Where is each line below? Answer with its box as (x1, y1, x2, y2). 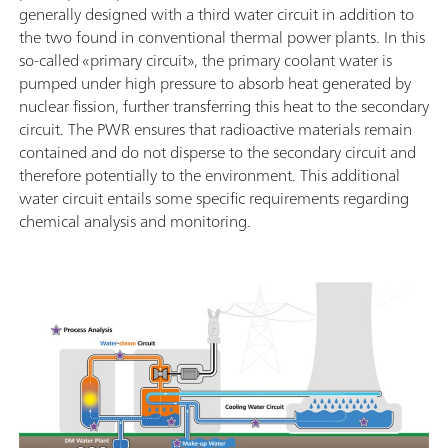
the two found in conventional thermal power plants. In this (19, 23, 425, 51)
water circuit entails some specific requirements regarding (19, 184, 409, 212)
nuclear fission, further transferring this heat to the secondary (19, 92, 429, 120)
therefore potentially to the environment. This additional (19, 161, 400, 189)
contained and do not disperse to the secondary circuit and (19, 138, 416, 166)
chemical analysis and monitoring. (19, 207, 251, 235)
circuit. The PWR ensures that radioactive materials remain (19, 115, 412, 143)
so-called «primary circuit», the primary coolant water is (19, 46, 392, 74)
